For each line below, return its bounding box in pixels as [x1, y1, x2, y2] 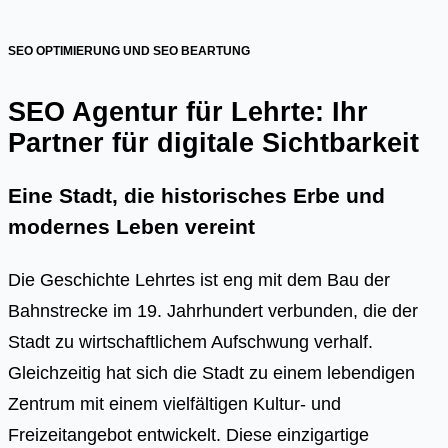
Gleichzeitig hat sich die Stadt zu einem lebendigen [8, 361, 415, 383]
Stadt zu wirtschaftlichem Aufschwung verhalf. [8, 330, 373, 352]
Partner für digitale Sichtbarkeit [8, 126, 419, 158]
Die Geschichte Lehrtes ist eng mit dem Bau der [8, 268, 390, 290]
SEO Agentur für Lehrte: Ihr [8, 95, 368, 127]
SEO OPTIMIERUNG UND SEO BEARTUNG [8, 44, 250, 59]
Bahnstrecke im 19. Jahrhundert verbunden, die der [8, 299, 418, 321]
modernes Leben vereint [8, 214, 255, 239]
